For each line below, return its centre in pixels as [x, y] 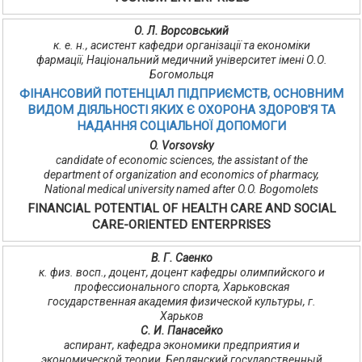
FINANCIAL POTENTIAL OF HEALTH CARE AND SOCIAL [181, 209]
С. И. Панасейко [181, 331]
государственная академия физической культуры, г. [181, 302]
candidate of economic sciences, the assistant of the [181, 160]
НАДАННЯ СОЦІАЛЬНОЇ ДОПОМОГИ [181, 126]
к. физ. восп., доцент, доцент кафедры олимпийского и [181, 273]
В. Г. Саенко [181, 258]
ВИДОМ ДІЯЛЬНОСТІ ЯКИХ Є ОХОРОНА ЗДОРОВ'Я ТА [181, 110]
